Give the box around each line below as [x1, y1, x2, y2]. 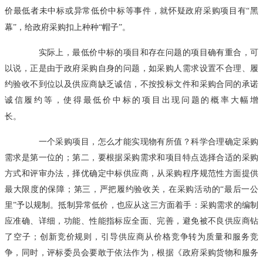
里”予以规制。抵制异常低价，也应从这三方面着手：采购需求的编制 [5, 200, 258, 210]
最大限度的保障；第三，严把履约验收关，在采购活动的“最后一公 [5, 184, 258, 194]
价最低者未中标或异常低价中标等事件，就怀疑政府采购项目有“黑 [5, 5, 258, 15]
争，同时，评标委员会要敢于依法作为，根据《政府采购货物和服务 [5, 247, 258, 257]
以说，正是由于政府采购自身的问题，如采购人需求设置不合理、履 [5, 63, 258, 73]
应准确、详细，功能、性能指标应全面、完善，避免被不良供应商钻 [5, 215, 258, 225]
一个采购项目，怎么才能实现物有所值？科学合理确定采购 [21, 136, 258, 146]
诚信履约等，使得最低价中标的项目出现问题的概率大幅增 [5, 95, 258, 104]
